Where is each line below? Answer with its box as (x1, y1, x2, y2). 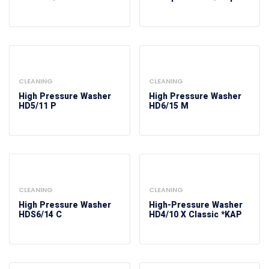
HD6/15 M (148, 100, 189, 112)
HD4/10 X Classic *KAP (148, 208, 242, 221)
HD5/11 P (19, 100, 56, 112)
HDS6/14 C (19, 208, 62, 221)
